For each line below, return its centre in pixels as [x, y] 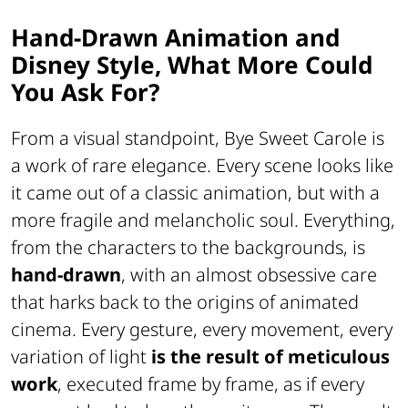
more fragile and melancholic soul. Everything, [203, 220]
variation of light [81, 357]
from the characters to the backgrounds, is [188, 248]
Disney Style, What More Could [192, 64]
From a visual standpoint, [117, 138]
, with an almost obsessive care [249, 275]
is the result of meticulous [270, 357]
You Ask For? [85, 92]
